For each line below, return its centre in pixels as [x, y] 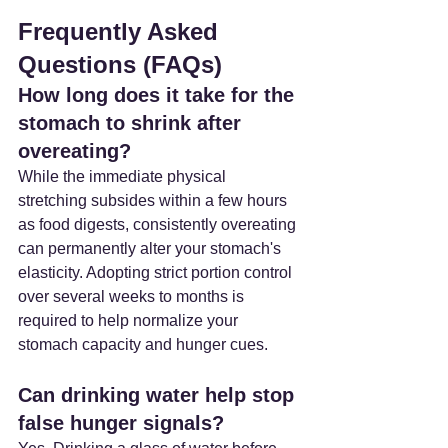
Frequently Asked [121, 31]
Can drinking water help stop [159, 394]
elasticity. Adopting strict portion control [157, 272]
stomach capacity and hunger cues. [143, 344]
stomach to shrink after [132, 122]
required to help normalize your [130, 320]
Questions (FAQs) [120, 64]
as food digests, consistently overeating [159, 224]
